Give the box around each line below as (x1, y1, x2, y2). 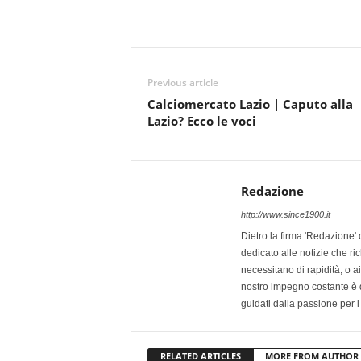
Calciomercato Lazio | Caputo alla (147, 95, 353, 112)
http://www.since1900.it (240, 209, 330, 219)
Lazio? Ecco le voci (147, 112, 256, 129)
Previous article (147, 75, 218, 89)
